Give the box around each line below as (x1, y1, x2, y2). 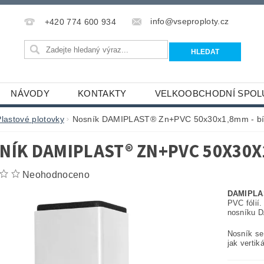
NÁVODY (11, 88, 50, 99)
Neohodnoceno (22, 170, 90, 180)
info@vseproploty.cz (150, 16, 229, 27)
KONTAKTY (78, 88, 127, 99)
